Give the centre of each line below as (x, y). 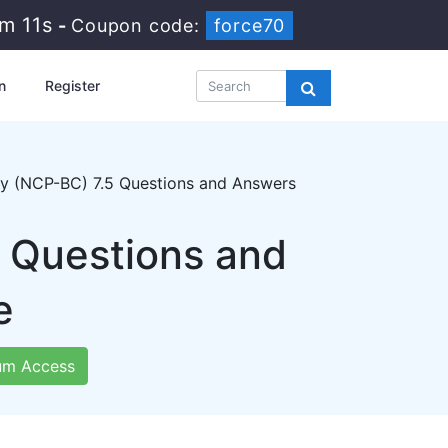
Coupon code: (140, 25)
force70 (251, 25)
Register (72, 85)
